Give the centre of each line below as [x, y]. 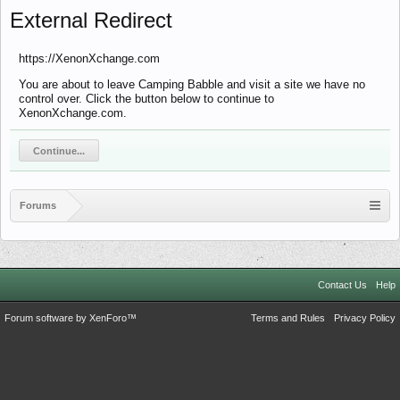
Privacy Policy [365, 318]
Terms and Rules [288, 318]
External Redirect [91, 20]
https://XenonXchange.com [89, 58]
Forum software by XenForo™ [71, 318]
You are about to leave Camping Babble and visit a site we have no [192, 84]
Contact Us [342, 285]
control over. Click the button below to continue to [146, 99]
